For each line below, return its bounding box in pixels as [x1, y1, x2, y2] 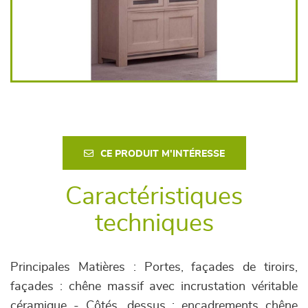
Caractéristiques [65, 184, 243, 209]
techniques [94, 211, 214, 236]
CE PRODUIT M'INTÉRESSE [100, 149, 225, 159]
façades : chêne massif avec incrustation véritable [10, 280, 298, 293]
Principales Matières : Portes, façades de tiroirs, [10, 261, 298, 274]
